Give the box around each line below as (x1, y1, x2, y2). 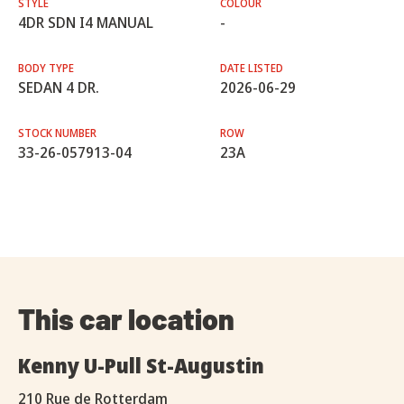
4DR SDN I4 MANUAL (18, 13, 153, 33)
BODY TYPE (18, 60, 74, 77)
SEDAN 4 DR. (18, 78, 99, 98)
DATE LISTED (220, 60, 283, 77)
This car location (18, 301, 234, 336)
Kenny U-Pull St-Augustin (18, 352, 264, 380)
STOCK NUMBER (18, 125, 96, 142)
